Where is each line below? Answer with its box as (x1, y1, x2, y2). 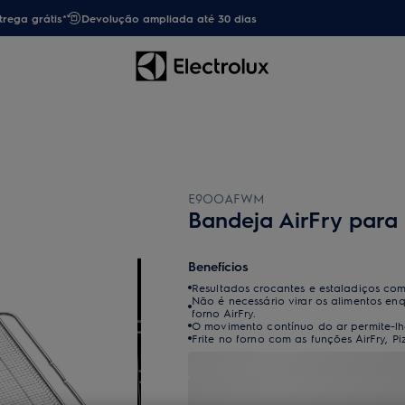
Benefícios (188, 258, 249, 274)
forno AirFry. (192, 306, 257, 320)
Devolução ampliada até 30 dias (81, 11, 257, 25)
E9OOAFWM (188, 190, 265, 206)
